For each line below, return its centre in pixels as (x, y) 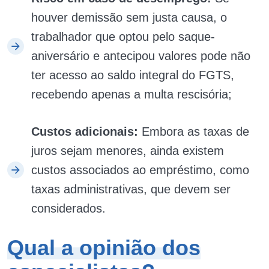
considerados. (68, 208)
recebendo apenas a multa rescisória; (131, 94)
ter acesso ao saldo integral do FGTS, (133, 75)
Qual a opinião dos (104, 248)
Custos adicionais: (85, 131)
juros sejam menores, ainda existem (128, 151)
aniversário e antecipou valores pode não (141, 56)
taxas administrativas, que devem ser (131, 189)
